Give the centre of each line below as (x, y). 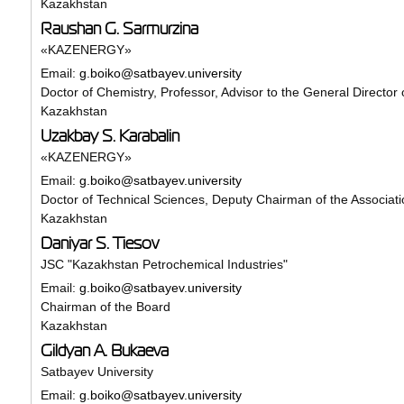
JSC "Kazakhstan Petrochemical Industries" (164, 264)
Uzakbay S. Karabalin (110, 136)
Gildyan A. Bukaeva (104, 350)
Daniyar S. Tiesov (99, 243)
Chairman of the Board (105, 306)
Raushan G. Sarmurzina (119, 28)
